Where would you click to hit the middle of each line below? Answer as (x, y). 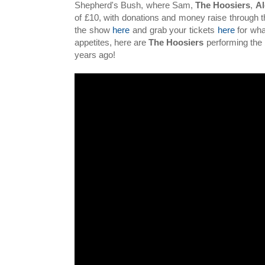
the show (94, 30)
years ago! (95, 55)
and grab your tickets (174, 30)
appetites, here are (112, 43)
